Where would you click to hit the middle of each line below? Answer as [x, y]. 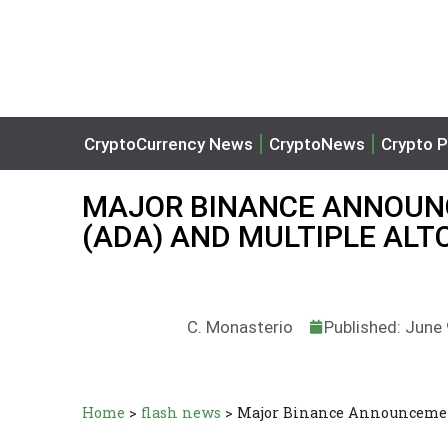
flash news [181, 412]
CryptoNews [317, 143]
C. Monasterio [240, 326]
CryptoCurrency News [168, 143]
